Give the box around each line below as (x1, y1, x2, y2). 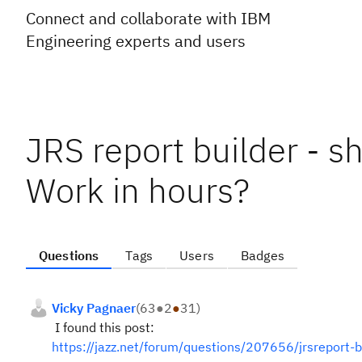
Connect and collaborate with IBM (26, 7, 271, 29)
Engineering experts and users (26, 30, 246, 52)
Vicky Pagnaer (52, 300, 136, 316)
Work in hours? (26, 168, 250, 213)
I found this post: (52, 319, 158, 335)
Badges (240, 247, 284, 263)
